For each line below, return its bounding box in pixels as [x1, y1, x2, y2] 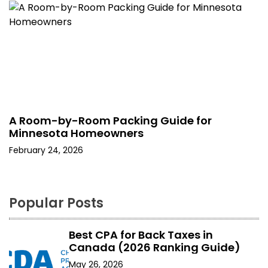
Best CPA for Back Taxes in [69, 227, 213, 243]
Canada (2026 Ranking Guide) [69, 240, 240, 255]
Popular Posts [9, 194, 103, 213]
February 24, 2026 [9, 144, 83, 157]
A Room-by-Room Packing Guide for [9, 113, 212, 129]
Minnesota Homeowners [9, 126, 144, 141]
